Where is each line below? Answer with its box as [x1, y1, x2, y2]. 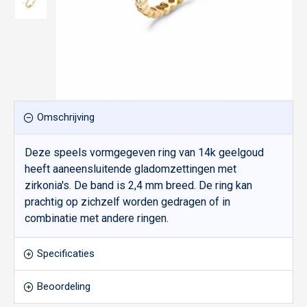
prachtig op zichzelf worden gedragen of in [25, 195, 230, 208]
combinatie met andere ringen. [25, 212, 169, 225]
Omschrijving [37, 111, 95, 123]
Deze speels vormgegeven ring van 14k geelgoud [25, 146, 264, 159]
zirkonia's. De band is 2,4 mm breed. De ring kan [25, 179, 252, 192]
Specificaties [37, 247, 95, 260]
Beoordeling [37, 280, 90, 293]
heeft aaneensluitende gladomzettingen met [25, 162, 236, 175]
